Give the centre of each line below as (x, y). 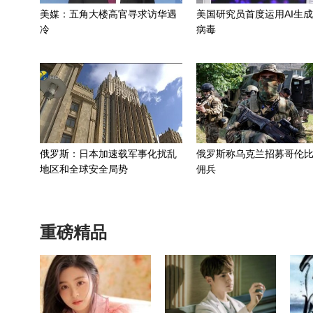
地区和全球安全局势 (84, 169)
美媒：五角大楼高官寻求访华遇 (108, 14)
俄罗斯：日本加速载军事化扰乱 (108, 154)
